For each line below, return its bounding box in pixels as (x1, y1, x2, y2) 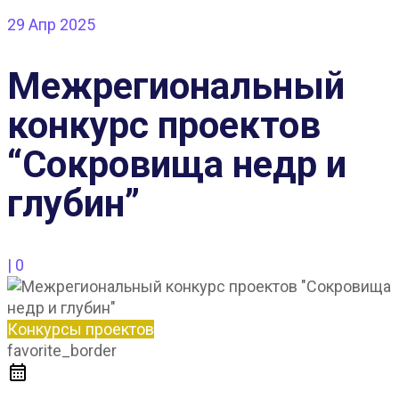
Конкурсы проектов (7, 319, 154, 338)
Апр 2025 (25, 15, 95, 34)
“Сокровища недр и (7, 142, 346, 186)
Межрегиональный (7, 63, 345, 108)
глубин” (7, 181, 140, 225)
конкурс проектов (7, 102, 321, 147)
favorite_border (7, 340, 117, 360)
